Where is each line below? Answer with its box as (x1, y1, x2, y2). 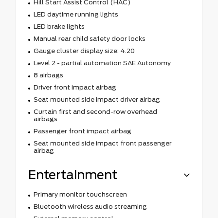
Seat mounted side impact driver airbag (33, 95, 160, 103)
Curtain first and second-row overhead (33, 108, 157, 115)
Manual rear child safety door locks (33, 35, 145, 42)
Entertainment (28, 167, 117, 182)
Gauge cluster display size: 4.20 (33, 47, 135, 54)
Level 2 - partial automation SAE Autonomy (33, 59, 171, 67)
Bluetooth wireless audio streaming (33, 202, 147, 210)
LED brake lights (33, 22, 85, 30)
